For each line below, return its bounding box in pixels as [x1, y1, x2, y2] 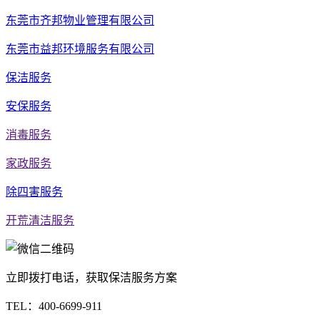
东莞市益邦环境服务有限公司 [6, 42, 154, 55]
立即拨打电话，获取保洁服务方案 [6, 271, 177, 284]
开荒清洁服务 [6, 214, 74, 226]
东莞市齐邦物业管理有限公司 [6, 14, 154, 26]
